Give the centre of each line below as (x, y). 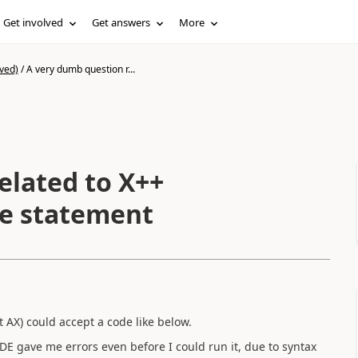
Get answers (121, 22)
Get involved (34, 22)
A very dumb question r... (80, 69)
